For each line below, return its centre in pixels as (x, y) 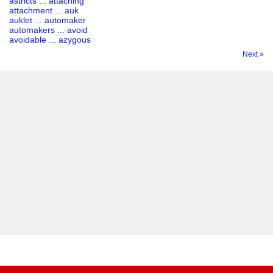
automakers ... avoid (48, 30)
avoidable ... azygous (50, 40)
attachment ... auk (44, 10)
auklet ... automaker (48, 20)
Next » (253, 54)
